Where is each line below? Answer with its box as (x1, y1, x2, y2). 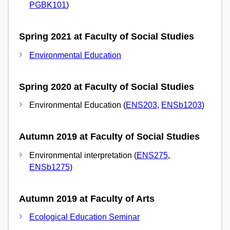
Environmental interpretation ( (29, 150, 137, 160)
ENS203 (126, 101, 157, 110)
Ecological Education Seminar (29, 213, 140, 222)
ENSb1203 (161, 101, 202, 110)
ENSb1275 (29, 162, 70, 171)
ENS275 (137, 150, 168, 160)
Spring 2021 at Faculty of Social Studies (19, 31, 194, 42)
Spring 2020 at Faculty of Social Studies (19, 81, 194, 92)
